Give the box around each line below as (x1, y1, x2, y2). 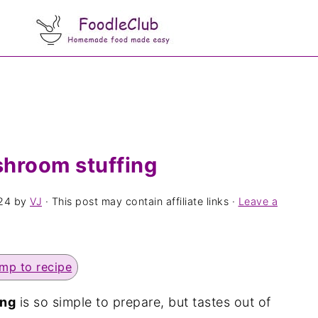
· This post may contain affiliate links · (42, 195, 238, 207)
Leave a (238, 195, 278, 207)
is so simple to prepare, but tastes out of (16, 295, 271, 309)
